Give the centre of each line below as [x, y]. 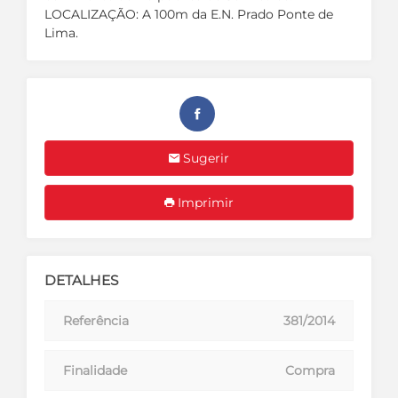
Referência [96, 320]
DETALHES [81, 280]
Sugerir [204, 158]
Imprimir [204, 202]
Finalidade [95, 370]
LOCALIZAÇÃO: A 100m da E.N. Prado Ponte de [189, 14]
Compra [310, 370]
